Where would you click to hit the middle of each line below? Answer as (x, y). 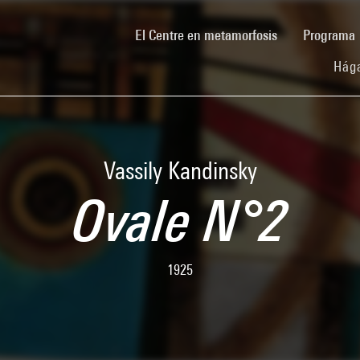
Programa (331, 35)
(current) (300, 34)
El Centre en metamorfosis (206, 35)
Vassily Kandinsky (180, 170)
